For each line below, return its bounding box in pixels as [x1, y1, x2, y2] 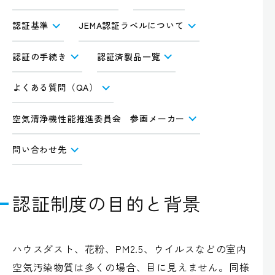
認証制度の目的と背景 [12, 190, 201, 217]
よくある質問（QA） [12, 81, 98, 94]
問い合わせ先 [12, 142, 67, 155]
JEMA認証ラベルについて [79, 19, 184, 32]
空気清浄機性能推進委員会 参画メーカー [12, 112, 185, 125]
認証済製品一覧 [96, 50, 161, 63]
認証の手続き [12, 50, 67, 63]
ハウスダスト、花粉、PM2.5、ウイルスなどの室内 [12, 241, 247, 257]
